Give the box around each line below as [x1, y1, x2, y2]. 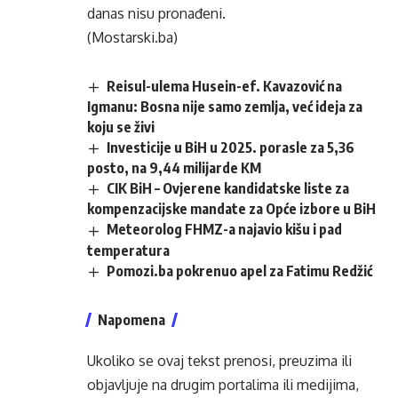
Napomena [98, 310, 165, 329]
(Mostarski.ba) [87, 28, 178, 46]
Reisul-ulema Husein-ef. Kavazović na [107, 77, 343, 95]
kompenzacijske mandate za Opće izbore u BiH [87, 200, 376, 219]
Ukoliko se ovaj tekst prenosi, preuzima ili [87, 351, 352, 370]
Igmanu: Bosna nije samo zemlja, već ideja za [87, 98, 362, 116]
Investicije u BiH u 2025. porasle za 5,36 [107, 139, 355, 157]
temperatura [87, 241, 170, 259]
